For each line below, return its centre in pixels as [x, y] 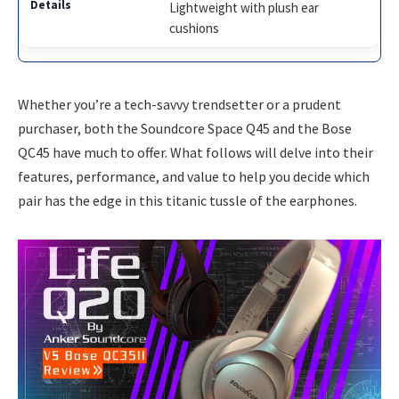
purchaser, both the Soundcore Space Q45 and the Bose [185, 129]
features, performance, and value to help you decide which [194, 177]
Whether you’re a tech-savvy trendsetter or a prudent [179, 105]
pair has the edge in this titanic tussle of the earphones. [187, 201]
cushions [195, 28]
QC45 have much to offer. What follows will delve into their [195, 153]
